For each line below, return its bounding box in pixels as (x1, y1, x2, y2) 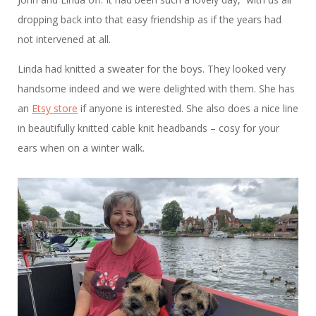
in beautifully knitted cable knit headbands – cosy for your (18, 121, 279, 135)
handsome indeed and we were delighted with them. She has (18, 82, 295, 96)
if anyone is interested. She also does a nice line (78, 102, 298, 116)
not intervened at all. (18, 32, 114, 47)
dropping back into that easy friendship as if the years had (18, 13, 281, 27)
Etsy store (32, 102, 78, 116)
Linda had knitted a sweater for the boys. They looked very (18, 62, 286, 76)
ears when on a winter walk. (18, 141, 145, 155)
